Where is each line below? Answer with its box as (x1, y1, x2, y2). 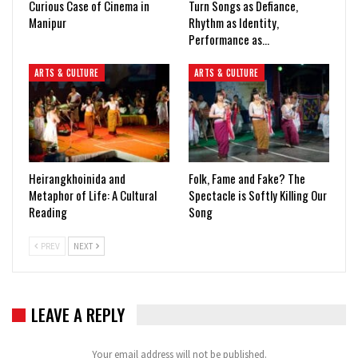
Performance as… (189, 30, 269, 48)
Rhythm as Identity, (189, 13, 279, 31)
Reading (29, 202, 67, 221)
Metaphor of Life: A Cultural (29, 185, 157, 204)
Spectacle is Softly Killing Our (189, 185, 327, 204)
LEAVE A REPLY (31, 301, 125, 327)
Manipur (29, 13, 66, 31)
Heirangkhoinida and (29, 169, 125, 187)
